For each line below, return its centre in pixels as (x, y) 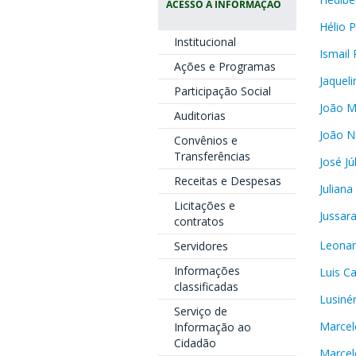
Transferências (212, 156)
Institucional (205, 42)
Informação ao (212, 327)
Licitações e (204, 205)
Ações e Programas (224, 66)
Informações (207, 271)
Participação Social (222, 91)
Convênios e (205, 140)
